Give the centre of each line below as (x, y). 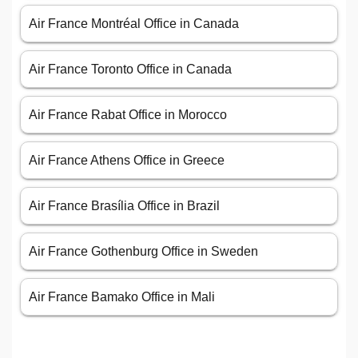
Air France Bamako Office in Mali (122, 297)
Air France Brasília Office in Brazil (124, 206)
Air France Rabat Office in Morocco (128, 115)
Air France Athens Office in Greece (127, 161)
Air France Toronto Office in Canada (130, 70)
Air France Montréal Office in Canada (134, 24)
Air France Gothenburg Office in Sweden (143, 252)
